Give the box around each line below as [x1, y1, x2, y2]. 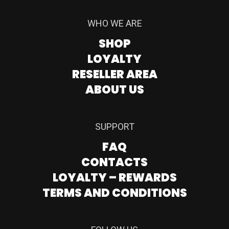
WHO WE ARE [87, 18, 142, 29]
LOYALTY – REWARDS [52, 170, 177, 186]
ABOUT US [85, 82, 144, 98]
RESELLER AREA [72, 66, 157, 83]
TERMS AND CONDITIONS [42, 185, 187, 201]
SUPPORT [95, 121, 134, 132]
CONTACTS [81, 154, 148, 171]
